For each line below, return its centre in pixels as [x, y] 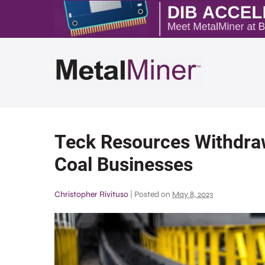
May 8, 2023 [193, 194]
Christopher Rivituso [91, 194]
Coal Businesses [124, 164]
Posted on [152, 194]
